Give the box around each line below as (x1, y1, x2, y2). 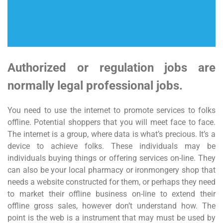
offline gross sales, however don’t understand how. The (7, 201, 216, 211)
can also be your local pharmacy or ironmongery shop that (7, 165, 216, 175)
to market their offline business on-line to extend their (7, 189, 216, 199)
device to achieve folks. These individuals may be (7, 141, 216, 151)
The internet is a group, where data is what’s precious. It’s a (7, 129, 216, 139)
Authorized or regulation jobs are (7, 61, 216, 75)
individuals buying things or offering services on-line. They (7, 153, 216, 163)
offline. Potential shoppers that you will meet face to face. (7, 117, 216, 127)
